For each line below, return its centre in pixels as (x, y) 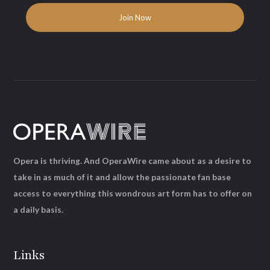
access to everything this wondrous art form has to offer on (133, 193)
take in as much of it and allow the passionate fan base (122, 177)
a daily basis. (39, 210)
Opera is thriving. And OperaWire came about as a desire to (133, 161)
